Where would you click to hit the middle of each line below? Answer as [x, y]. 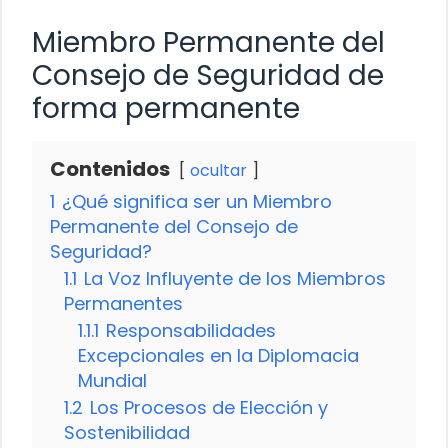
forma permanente [166, 108]
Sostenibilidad [127, 432]
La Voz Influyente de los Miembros [235, 278]
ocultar [218, 170]
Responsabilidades [191, 330]
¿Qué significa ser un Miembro [197, 201]
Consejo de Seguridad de [208, 75]
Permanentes [123, 303]
